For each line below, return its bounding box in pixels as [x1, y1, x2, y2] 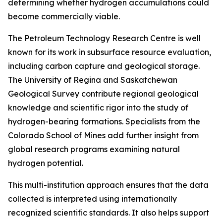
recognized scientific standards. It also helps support [8, 208, 209, 218]
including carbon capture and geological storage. [8, 61, 200, 71]
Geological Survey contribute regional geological [8, 89, 199, 99]
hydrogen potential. [8, 158, 83, 168]
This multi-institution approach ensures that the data [8, 180, 209, 190]
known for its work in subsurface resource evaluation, [8, 47, 211, 57]
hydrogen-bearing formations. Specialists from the [8, 116, 200, 126]
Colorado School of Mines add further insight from [8, 130, 199, 140]
